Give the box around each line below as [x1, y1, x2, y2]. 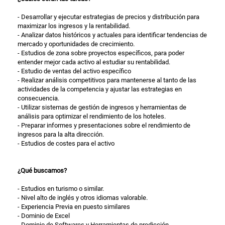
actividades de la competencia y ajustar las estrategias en [18, 85, 182, 93]
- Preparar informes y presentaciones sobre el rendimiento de [18, 122, 190, 129]
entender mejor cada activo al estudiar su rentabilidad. [18, 58, 170, 66]
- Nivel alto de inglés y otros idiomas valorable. [18, 194, 148, 201]
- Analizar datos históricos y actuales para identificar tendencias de [18, 31, 207, 39]
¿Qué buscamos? [18, 167, 67, 174]
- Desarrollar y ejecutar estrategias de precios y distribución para [18, 13, 199, 21]
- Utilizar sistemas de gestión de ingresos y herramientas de [18, 103, 186, 111]
